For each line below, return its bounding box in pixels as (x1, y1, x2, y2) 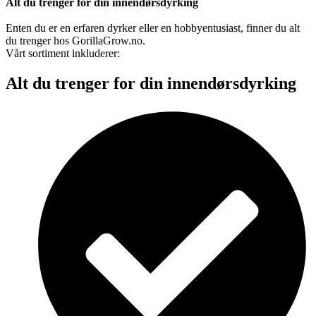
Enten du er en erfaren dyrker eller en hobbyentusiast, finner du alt (6, 21, 300, 34)
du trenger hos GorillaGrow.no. (6, 34, 145, 47)
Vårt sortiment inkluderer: (6, 47, 120, 59)
